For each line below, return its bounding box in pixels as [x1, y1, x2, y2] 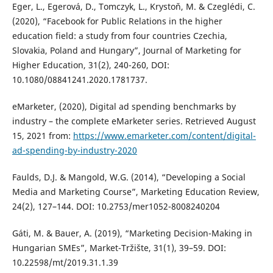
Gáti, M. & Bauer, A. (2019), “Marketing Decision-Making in [12, 227, 252, 239]
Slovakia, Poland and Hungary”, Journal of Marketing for [12, 44, 241, 57]
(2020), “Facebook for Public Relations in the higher [12, 15, 222, 27]
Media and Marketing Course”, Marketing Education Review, [12, 186, 260, 198]
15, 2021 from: [12, 130, 73, 142]
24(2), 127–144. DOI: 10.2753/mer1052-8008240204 [12, 200, 220, 213]
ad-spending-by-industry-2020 [12, 144, 137, 157]
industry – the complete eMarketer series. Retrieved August [12, 115, 256, 127]
